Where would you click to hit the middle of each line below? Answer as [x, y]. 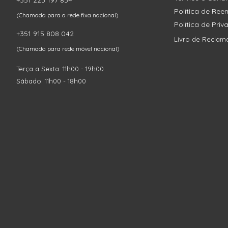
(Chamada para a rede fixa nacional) [68, 15]
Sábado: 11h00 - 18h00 [51, 81]
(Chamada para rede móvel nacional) [68, 49]
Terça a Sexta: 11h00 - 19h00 [60, 69]
